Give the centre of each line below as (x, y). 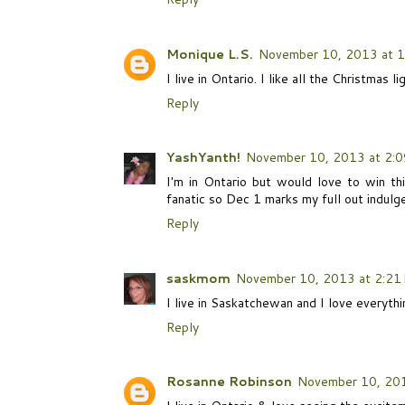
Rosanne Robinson (229, 382)
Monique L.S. (210, 54)
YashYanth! (203, 158)
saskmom (198, 278)
